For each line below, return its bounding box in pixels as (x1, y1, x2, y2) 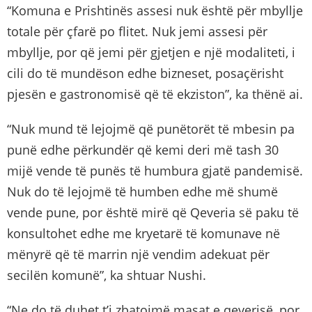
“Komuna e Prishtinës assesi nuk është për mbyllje (7, 2, 303, 19)
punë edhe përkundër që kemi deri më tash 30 (7, 141, 279, 158)
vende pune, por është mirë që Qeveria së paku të (7, 204, 299, 221)
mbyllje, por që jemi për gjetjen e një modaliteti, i (7, 44, 295, 61)
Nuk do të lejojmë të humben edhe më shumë (7, 183, 278, 200)
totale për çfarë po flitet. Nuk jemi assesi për (7, 23, 267, 40)
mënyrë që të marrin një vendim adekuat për (7, 246, 270, 263)
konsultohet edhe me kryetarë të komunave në (7, 225, 280, 242)
